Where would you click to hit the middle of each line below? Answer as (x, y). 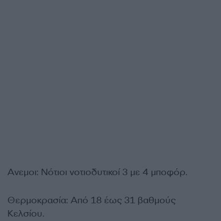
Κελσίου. (26, 214)
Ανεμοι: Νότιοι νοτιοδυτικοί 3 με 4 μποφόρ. (97, 172)
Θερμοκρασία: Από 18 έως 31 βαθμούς (92, 200)
